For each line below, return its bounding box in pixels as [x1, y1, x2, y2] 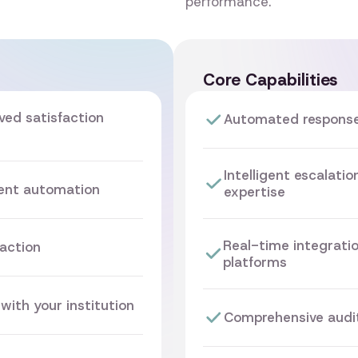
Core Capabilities [202, 69, 337, 91]
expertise [223, 182, 285, 201]
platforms [222, 253, 287, 271]
